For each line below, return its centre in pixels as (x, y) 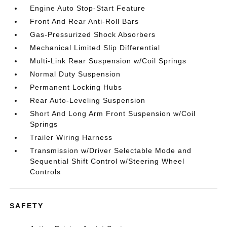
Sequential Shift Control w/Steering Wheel (107, 161)
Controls (46, 172)
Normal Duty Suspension (75, 74)
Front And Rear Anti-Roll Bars (85, 21)
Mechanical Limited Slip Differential (95, 48)
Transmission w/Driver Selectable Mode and (111, 150)
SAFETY (27, 206)
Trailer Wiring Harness (71, 137)
